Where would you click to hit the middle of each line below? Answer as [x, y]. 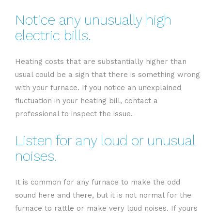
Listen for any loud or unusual [105, 140]
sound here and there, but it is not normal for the [103, 195]
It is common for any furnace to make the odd [98, 182]
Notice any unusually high [93, 20]
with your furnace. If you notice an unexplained [98, 87]
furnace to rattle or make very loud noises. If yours [106, 208]
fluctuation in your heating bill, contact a [86, 101]
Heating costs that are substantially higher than [101, 61]
